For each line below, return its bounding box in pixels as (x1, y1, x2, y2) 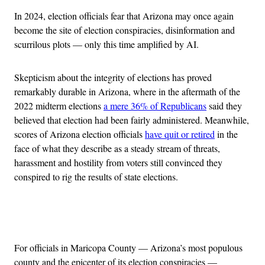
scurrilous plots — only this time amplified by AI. (14, 37, 202, 50)
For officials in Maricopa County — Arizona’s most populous (14, 241, 243, 254)
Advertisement (131, 212, 186, 225)
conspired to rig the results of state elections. (14, 170, 181, 183)
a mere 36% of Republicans (104, 99, 206, 112)
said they (206, 99, 242, 112)
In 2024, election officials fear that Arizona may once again (14, 9, 234, 22)
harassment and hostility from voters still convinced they (14, 156, 222, 169)
